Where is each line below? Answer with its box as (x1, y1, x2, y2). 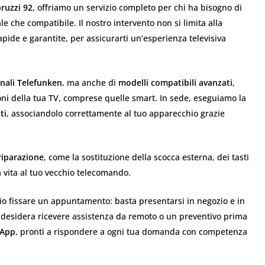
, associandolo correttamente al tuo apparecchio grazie (7, 107, 225, 119)
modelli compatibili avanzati (118, 76, 232, 88)
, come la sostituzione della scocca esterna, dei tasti (44, 151, 249, 163)
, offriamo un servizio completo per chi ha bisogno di (33, 2, 242, 14)
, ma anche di (62, 76, 118, 88)
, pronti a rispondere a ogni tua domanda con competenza (15, 226, 247, 238)
